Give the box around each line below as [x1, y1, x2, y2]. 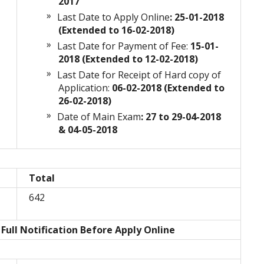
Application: [58, 81, 110, 95]
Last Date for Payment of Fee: [57, 39, 188, 53]
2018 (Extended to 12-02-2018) [58, 52, 198, 66]
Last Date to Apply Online [57, 11, 170, 24]
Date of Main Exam [57, 110, 141, 124]
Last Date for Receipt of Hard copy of [57, 68, 221, 82]
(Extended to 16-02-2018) [58, 24, 174, 37]
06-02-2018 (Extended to [110, 81, 225, 95]
